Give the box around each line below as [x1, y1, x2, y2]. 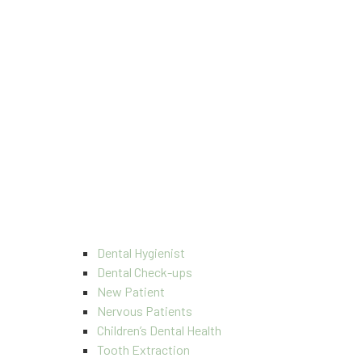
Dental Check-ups [97, 264, 192, 280]
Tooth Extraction [97, 342, 190, 357]
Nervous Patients [97, 303, 192, 318]
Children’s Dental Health [97, 322, 221, 338]
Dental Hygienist [97, 245, 185, 260]
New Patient [97, 284, 165, 299]
